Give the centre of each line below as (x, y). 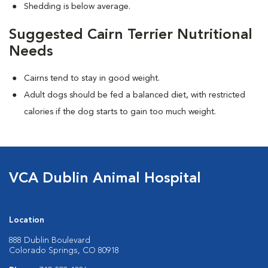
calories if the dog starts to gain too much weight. (120, 112)
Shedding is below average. (77, 7)
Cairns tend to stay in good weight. (92, 78)
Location (27, 220)
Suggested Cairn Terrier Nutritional (131, 35)
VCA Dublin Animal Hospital (105, 179)
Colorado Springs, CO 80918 (64, 251)
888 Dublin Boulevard (50, 240)
